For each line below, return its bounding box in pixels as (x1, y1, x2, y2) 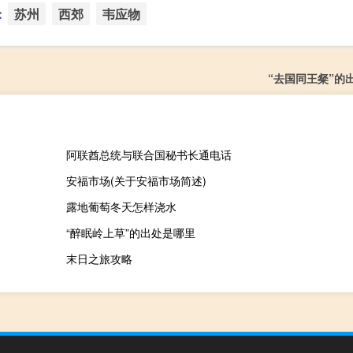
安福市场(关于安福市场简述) (65, 173, 206, 189)
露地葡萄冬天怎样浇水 (65, 199, 176, 215)
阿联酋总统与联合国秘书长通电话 (65, 147, 232, 163)
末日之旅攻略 (65, 251, 132, 267)
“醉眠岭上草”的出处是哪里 (65, 225, 195, 241)
